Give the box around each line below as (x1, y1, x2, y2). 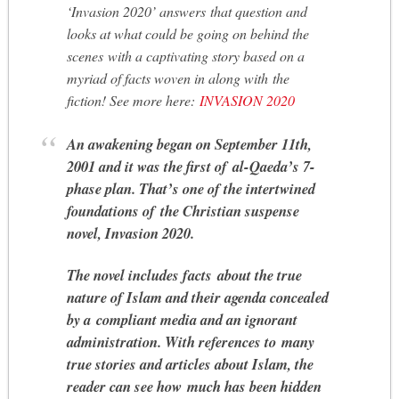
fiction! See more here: (67, 91, 200, 110)
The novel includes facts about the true (67, 265, 303, 286)
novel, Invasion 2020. (67, 223, 195, 244)
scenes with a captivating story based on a (67, 46, 305, 66)
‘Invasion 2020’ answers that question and (67, 2, 308, 21)
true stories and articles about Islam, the (67, 354, 314, 375)
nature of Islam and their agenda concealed (67, 287, 330, 308)
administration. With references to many (67, 331, 315, 353)
